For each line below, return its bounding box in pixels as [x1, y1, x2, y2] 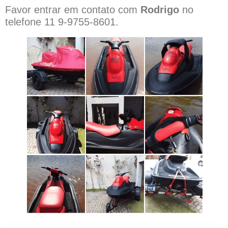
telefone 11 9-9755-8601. [5, 16, 119, 27]
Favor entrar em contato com [5, 4, 140, 15]
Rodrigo [140, 4, 182, 15]
